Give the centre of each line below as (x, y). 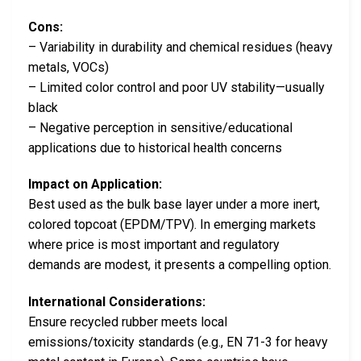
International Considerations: (117, 302)
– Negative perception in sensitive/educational (160, 127)
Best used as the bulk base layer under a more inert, (174, 205)
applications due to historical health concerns (155, 147)
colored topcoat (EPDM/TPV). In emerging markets (172, 225)
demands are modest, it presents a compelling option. (180, 265)
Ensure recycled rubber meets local (128, 322)
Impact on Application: (95, 185)
